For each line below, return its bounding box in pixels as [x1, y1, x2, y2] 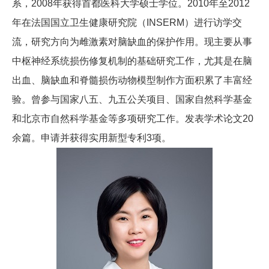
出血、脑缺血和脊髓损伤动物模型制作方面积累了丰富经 [12, 75, 252, 86]
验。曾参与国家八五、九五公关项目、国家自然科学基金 [12, 94, 252, 105]
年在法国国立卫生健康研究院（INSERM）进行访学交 [12, 17, 242, 28]
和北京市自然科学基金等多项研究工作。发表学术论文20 [12, 113, 253, 124]
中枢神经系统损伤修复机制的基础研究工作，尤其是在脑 [12, 56, 252, 67]
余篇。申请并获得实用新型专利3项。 [12, 133, 171, 144]
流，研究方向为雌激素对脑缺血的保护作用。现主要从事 [12, 37, 252, 47]
